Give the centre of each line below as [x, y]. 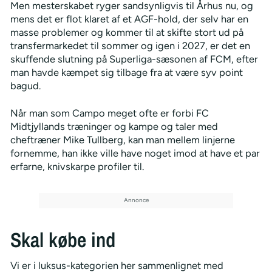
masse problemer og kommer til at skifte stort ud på [127, 32]
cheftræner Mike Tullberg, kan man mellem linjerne [122, 139]
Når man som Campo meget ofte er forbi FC [109, 113]
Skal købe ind [63, 239]
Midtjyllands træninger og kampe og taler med [114, 126]
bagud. [25, 85]
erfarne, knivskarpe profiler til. [77, 166]
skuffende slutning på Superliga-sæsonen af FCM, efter [134, 59]
